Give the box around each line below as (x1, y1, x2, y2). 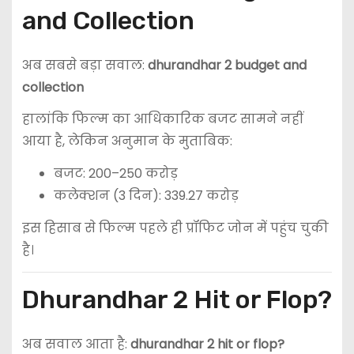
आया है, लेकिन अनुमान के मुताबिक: (21, 132, 232, 151)
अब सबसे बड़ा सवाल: (21, 55, 148, 74)
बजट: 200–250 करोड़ (53, 164, 178, 183)
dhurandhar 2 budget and (147, 55, 307, 74)
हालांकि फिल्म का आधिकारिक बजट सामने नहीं (21, 110, 303, 129)
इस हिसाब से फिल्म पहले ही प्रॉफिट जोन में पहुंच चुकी (21, 219, 329, 237)
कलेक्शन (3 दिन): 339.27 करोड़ (53, 186, 239, 205)
